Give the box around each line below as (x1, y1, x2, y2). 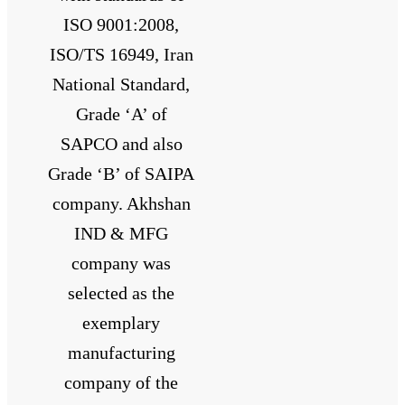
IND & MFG (74, 222, 169, 243)
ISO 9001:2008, (63, 14, 180, 34)
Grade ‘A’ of (75, 103, 167, 124)
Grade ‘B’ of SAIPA (48, 163, 195, 184)
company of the (64, 372, 179, 392)
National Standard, (52, 73, 191, 94)
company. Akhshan (52, 193, 191, 213)
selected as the (68, 282, 175, 303)
